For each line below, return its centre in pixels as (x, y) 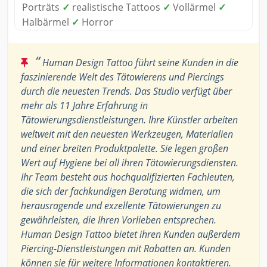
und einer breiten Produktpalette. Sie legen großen (125, 148)
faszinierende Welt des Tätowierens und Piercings (122, 77)
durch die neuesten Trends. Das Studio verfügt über (126, 91)
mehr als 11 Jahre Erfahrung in (84, 105)
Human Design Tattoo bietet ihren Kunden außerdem (131, 234)
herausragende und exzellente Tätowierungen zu (121, 205)
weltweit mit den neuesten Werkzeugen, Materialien (127, 134)
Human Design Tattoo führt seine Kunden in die (139, 62)
